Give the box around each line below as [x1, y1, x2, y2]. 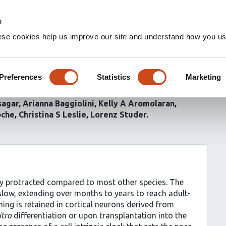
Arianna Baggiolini [23, 99, 94, 108]
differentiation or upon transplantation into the [12, 211, 187, 220]
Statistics [97, 72, 131, 81]
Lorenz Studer [90, 110, 146, 119]
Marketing [185, 72, 221, 81]
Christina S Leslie [19, 110, 86, 119]
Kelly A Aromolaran [98, 99, 175, 108]
